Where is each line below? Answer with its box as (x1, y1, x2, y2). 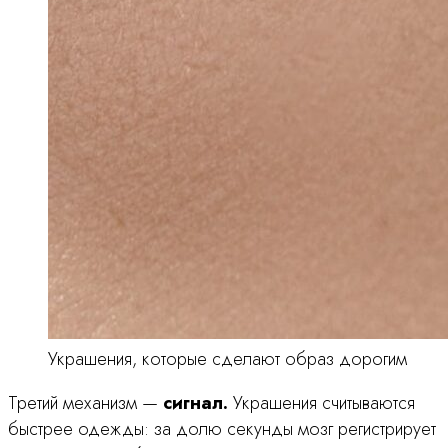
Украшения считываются (228, 390, 415, 417)
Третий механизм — (8, 390, 163, 417)
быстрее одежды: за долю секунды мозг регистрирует (8, 416, 436, 443)
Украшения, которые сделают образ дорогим (48, 346, 407, 373)
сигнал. (163, 390, 228, 417)
